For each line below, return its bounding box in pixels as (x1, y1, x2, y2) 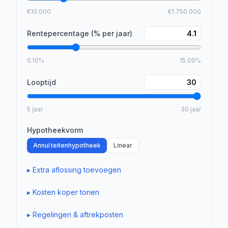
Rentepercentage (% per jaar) (27, 29, 132, 38)
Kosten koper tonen (33, 188, 99, 196)
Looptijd (27, 78, 56, 87)
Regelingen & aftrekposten (33, 210, 123, 219)
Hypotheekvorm (27, 126, 83, 134)
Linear (113, 141, 132, 149)
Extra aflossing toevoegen (33, 165, 121, 174)
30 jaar (181, 105, 201, 113)
